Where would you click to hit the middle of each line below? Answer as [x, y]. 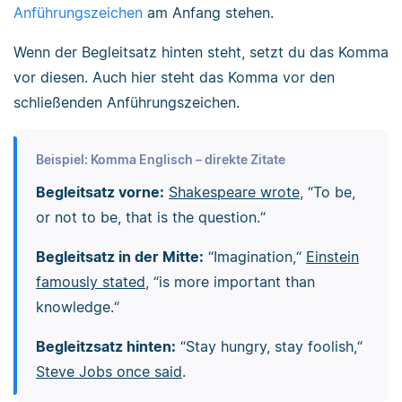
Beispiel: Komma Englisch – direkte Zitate [160, 159]
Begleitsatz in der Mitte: [119, 256]
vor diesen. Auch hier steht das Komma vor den [174, 78]
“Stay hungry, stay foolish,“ [269, 346]
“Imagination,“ [254, 256]
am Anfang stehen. [208, 13]
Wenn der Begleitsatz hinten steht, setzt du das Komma [201, 52]
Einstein [332, 256]
